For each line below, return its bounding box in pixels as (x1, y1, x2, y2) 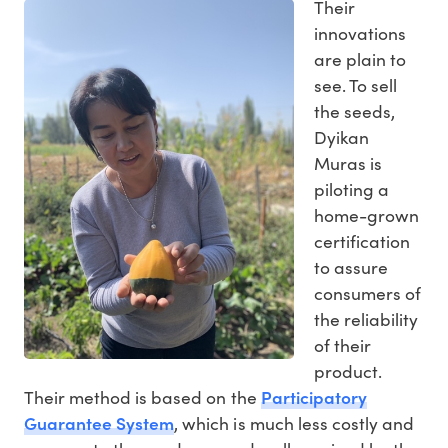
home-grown (314, 203, 420, 228)
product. (314, 359, 383, 384)
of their (314, 333, 372, 358)
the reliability (314, 307, 419, 332)
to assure (314, 255, 389, 280)
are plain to (314, 47, 407, 72)
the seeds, (314, 99, 396, 124)
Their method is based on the (24, 385, 261, 410)
